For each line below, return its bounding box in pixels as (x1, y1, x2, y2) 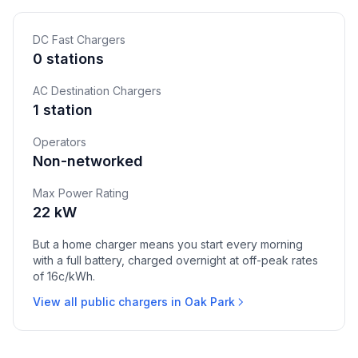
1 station (33, 101, 93, 118)
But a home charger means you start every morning (33, 237, 303, 251)
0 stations (33, 50, 104, 67)
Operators (33, 135, 86, 149)
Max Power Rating (33, 186, 129, 200)
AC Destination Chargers (33, 84, 161, 97)
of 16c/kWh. (33, 269, 95, 283)
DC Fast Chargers (33, 33, 125, 46)
